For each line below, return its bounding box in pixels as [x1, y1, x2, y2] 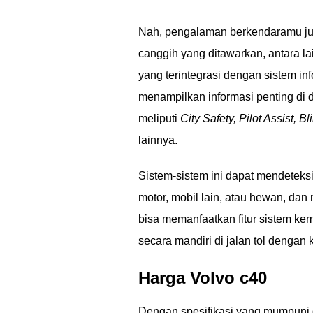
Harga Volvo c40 [138, 268, 267, 287]
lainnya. [138, 134, 177, 146]
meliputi [138, 112, 180, 124]
